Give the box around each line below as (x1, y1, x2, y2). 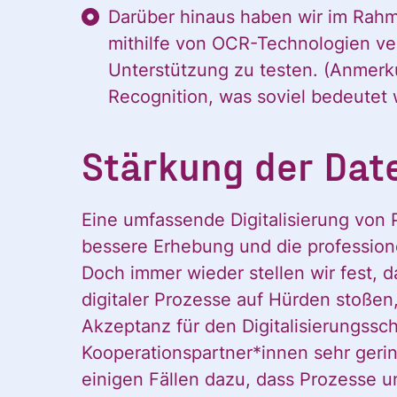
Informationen (196, 321, 312, 342)
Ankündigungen (196, 374, 329, 395)
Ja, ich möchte (196, 268, 319, 289)
